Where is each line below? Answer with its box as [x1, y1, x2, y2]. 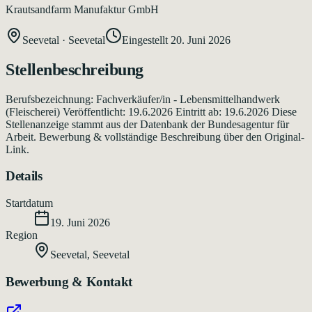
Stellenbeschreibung [6, 60, 143, 79]
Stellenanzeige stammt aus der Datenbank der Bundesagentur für [6, 118, 289, 130]
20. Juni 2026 [171, 33, 231, 46]
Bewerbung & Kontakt [6, 274, 132, 289]
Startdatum [6, 197, 53, 210]
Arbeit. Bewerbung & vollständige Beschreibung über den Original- [6, 130, 304, 143]
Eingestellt [122, 33, 171, 46]
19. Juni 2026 [50, 217, 110, 229]
